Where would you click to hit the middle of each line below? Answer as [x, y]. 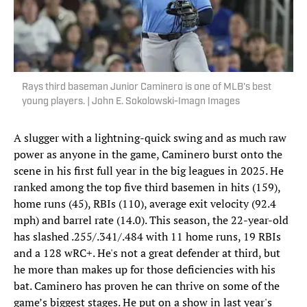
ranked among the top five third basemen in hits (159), [147, 187]
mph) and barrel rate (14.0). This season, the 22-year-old [151, 220]
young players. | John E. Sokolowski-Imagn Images [131, 101]
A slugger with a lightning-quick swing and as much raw [150, 137]
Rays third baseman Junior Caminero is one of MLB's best [147, 87]
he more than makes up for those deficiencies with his [145, 269]
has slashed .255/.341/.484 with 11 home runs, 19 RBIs [147, 236]
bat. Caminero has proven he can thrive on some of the [147, 285]
